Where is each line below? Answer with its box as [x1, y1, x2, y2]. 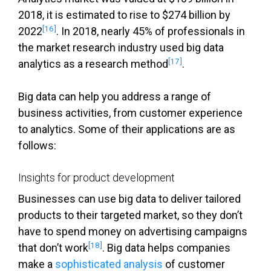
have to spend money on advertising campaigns [18, 225, 247, 238]
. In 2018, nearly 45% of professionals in [56, 25, 245, 38]
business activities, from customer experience [18, 106, 243, 120]
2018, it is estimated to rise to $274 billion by [18, 8, 230, 22]
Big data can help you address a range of [18, 90, 211, 103]
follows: [18, 139, 56, 152]
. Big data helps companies [102, 241, 230, 255]
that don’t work [18, 241, 88, 255]
